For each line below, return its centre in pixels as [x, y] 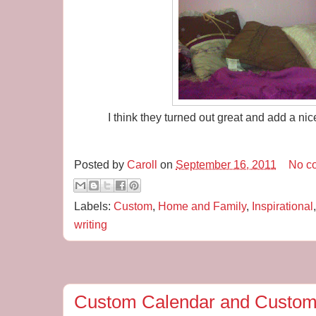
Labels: [94, 206]
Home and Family [202, 206]
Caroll [142, 165]
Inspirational [282, 206]
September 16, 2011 [226, 165]
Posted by [101, 165]
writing [91, 224]
